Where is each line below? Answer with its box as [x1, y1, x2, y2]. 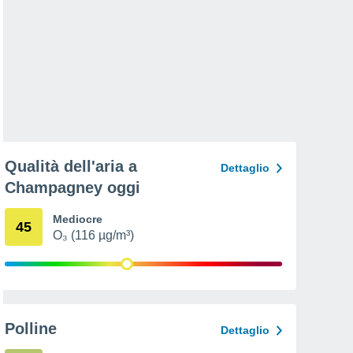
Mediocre [53, 213, 102, 225]
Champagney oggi [5, 179, 140, 196]
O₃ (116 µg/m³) [53, 229, 134, 242]
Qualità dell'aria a [5, 158, 137, 175]
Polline [5, 320, 57, 337]
